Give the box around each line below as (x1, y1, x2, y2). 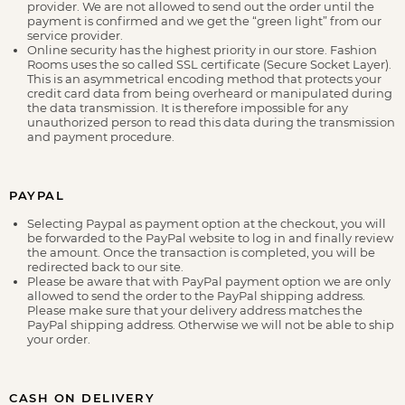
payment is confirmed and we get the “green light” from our (27, 14, 381, 28)
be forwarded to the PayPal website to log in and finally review (27, 231, 393, 245)
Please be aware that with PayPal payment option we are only (27, 274, 391, 288)
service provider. (27, 28, 123, 42)
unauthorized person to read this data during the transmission (27, 115, 395, 129)
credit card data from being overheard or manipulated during (27, 86, 392, 100)
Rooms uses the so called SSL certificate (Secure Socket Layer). (27, 57, 391, 71)
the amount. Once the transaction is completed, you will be (27, 245, 375, 259)
